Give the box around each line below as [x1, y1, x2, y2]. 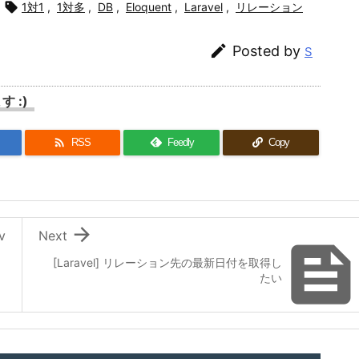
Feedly [167, 136, 194, 149]
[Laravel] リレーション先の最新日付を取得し [53, 255, 282, 269]
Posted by [232, 42, 305, 59]
